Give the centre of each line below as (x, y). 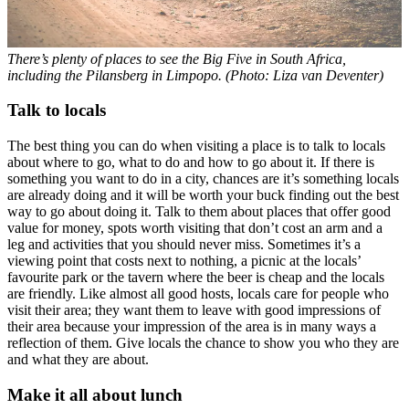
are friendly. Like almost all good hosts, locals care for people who (198, 294)
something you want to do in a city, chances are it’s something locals (203, 179)
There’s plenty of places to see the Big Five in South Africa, (177, 58)
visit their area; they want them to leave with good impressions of (194, 310)
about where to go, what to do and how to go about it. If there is (191, 163)
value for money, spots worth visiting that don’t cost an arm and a (195, 228)
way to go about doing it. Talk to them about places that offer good (199, 212)
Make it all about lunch (95, 394)
